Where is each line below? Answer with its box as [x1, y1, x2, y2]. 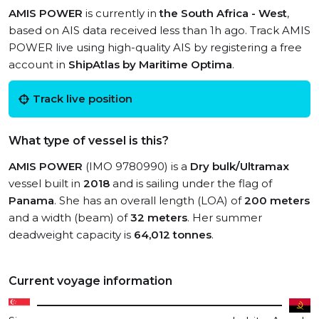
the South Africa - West [159, 6, 287, 20]
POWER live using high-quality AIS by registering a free [9, 41, 302, 54]
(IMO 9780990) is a [83, 159, 190, 173]
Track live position [33, 92, 132, 105]
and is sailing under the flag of [110, 177, 272, 190]
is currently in [83, 6, 159, 20]
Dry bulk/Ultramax [190, 159, 289, 173]
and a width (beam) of [9, 211, 130, 224]
